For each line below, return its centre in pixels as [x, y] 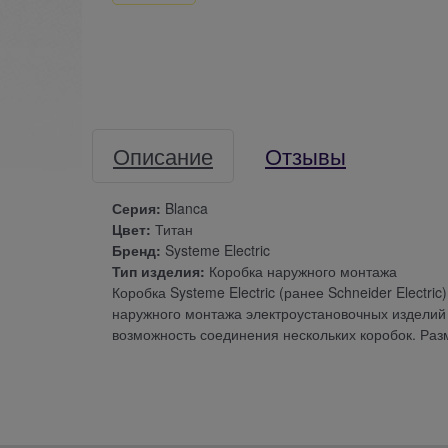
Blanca [184, 207]
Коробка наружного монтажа [301, 270]
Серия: [136, 207]
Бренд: [136, 249]
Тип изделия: [158, 270]
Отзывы [305, 155]
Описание [163, 155]
